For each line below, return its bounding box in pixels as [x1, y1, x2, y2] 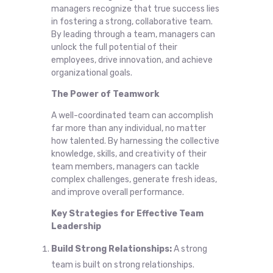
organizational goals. [51, 67, 132, 78]
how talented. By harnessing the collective [51, 135, 219, 146]
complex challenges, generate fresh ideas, [51, 174, 217, 185]
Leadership [51, 221, 101, 232]
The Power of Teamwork [51, 88, 159, 99]
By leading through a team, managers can [51, 29, 215, 40]
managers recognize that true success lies [51, 3, 219, 14]
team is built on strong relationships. [51, 259, 194, 270]
